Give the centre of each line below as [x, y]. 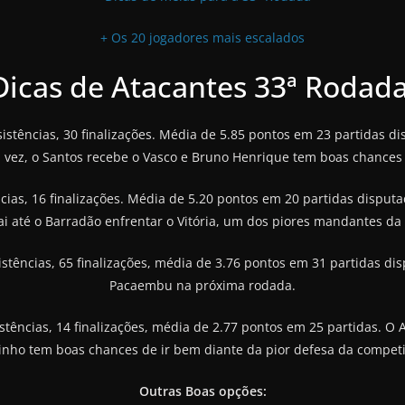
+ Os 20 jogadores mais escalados [202, 37]
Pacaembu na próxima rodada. [202, 285]
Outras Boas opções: [202, 391]
